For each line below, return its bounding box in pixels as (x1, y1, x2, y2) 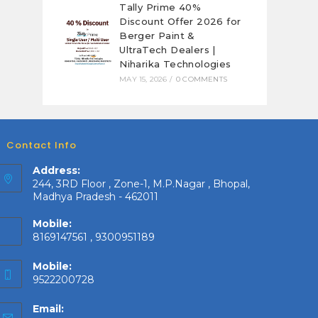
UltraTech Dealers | (119, 44, 216, 55)
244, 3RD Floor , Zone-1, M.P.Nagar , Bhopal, (32, 177, 250, 190)
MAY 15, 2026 (119, 75, 168, 84)
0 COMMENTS (176, 75, 228, 84)
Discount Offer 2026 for (119, 16, 241, 27)
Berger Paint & (119, 30, 195, 41)
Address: (32, 164, 80, 177)
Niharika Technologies (119, 58, 231, 70)
